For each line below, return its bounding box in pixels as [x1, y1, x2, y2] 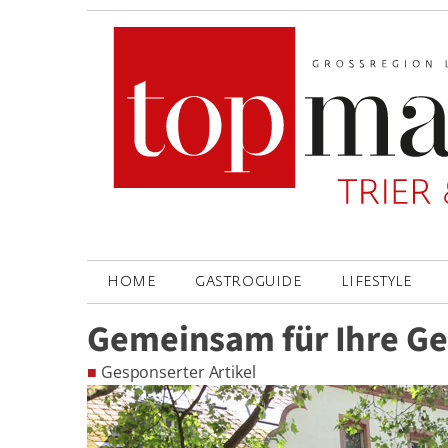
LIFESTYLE [341, 274, 412, 289]
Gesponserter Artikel [96, 361, 256, 383]
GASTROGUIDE [195, 274, 302, 289]
